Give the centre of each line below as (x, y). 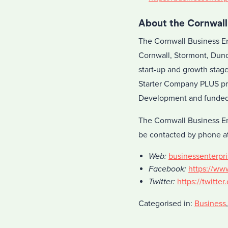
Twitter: (162, 182)
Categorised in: (166, 204)
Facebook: (167, 169)
